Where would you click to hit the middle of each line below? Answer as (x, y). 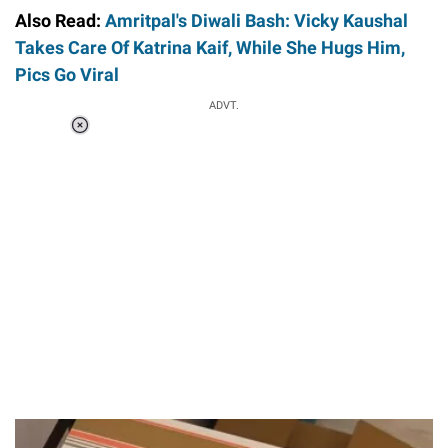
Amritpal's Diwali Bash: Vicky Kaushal (256, 20)
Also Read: (60, 20)
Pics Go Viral (67, 74)
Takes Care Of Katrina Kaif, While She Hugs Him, (210, 47)
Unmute (165, 165)
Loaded (157, 139)
